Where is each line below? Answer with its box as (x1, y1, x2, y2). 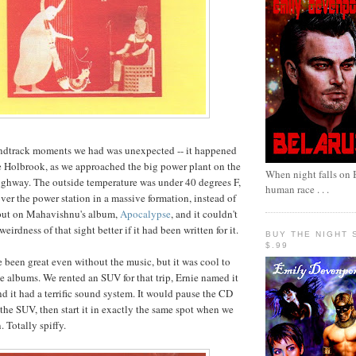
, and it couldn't (171, 206, 238, 221)
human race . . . (265, 181, 329, 196)
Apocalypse (120, 206, 171, 221)
